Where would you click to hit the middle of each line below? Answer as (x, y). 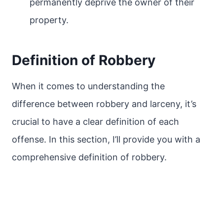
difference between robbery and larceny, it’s (104, 104)
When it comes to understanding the (88, 86)
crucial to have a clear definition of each (95, 122)
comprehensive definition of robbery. (89, 157)
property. (49, 20)
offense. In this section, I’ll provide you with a (106, 139)
